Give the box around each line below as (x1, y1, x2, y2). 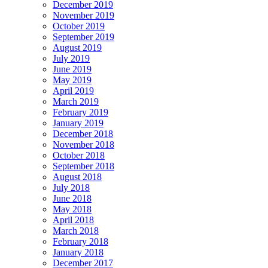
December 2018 (53, 128, 113, 139)
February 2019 (53, 106, 108, 117)
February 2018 (53, 236, 108, 246)
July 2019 (53, 53, 90, 63)
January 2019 (53, 117, 103, 128)
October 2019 (53, 20, 105, 31)
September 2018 (53, 160, 114, 171)
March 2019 (53, 96, 99, 106)
